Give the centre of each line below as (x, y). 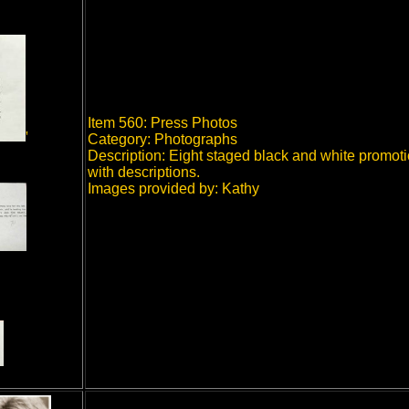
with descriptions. (144, 172)
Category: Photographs (163, 139)
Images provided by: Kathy (173, 189)
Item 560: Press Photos (163, 123)
